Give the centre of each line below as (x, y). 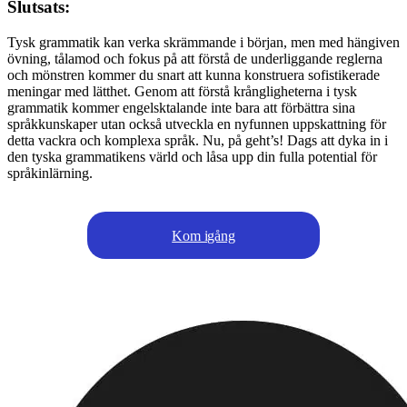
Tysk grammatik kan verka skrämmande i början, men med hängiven (203, 43)
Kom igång (203, 235)
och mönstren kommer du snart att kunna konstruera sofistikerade (194, 75)
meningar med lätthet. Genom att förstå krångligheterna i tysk (182, 92)
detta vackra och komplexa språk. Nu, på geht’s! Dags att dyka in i (198, 141)
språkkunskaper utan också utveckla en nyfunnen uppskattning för (197, 124)
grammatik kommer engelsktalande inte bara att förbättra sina (181, 108)
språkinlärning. (50, 174)
